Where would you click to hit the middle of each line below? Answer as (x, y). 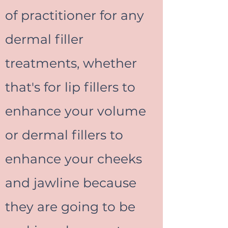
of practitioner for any (75, 15)
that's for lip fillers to (70, 87)
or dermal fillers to (64, 135)
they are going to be (70, 207)
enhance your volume (76, 111)
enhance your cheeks (74, 159)
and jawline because (71, 183)
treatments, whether (71, 63)
